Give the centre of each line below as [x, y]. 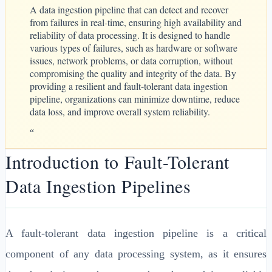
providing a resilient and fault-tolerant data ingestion [129, 86]
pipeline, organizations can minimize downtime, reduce [135, 98]
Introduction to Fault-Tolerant [118, 161]
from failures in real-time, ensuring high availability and [136, 22]
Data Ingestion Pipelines [98, 185]
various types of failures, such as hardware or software [134, 47]
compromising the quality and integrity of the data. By [133, 73]
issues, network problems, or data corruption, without [131, 60]
